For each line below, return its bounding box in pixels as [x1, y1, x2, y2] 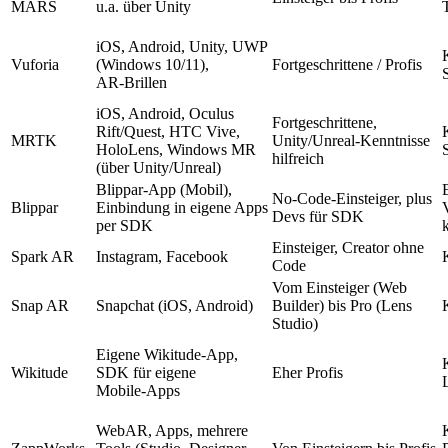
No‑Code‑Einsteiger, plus [272, 189, 432, 207]
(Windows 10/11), [96, 55, 209, 73]
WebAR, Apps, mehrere [96, 421, 248, 439]
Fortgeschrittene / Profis [272, 55, 422, 73]
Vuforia [11, 55, 59, 73]
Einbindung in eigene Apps [96, 198, 268, 216]
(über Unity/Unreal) [96, 158, 221, 176]
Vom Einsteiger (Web [272, 278, 407, 296]
